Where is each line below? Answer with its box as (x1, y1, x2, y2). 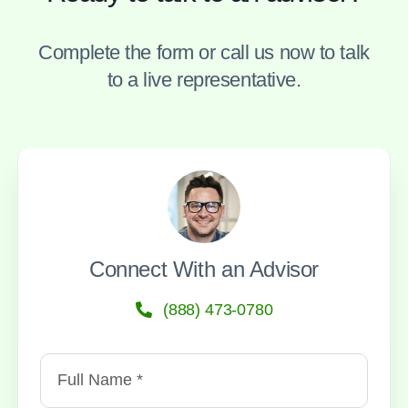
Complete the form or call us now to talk (38, 40, 370, 64)
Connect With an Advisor (88, 256, 319, 281)
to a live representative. (107, 67, 301, 91)
